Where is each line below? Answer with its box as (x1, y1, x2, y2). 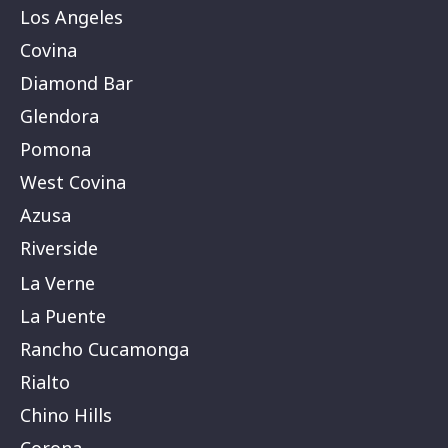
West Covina (20, 169, 126, 194)
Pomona (20, 136, 91, 161)
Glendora (20, 103, 99, 128)
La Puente (20, 303, 106, 328)
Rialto (20, 369, 70, 394)
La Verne (20, 270, 95, 295)
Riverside (20, 235, 98, 260)
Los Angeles (20, 4, 123, 29)
